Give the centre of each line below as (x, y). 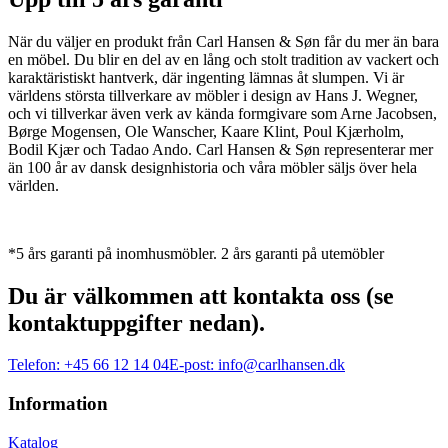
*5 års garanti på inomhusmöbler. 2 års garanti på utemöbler (196, 253)
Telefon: (34, 365)
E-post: (191, 365)
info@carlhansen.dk (281, 365)
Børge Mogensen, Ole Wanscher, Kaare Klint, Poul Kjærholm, (206, 131)
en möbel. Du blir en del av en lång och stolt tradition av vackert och (223, 59)
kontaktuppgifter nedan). (136, 322)
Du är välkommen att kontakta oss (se (201, 295)
